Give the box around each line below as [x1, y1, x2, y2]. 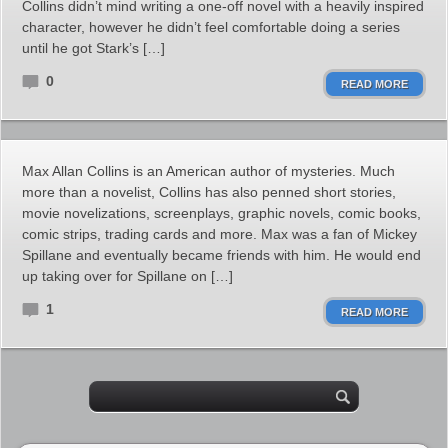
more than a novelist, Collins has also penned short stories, [22, 184, 396, 200]
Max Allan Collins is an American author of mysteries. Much [22, 163, 395, 179]
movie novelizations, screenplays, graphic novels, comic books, [22, 205, 421, 221]
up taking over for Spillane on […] [22, 268, 233, 284]
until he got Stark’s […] [22, 40, 165, 56]
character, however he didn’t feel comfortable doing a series [22, 19, 400, 35]
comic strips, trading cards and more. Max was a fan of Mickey [22, 226, 417, 242]
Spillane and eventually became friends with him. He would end [22, 247, 421, 263]
